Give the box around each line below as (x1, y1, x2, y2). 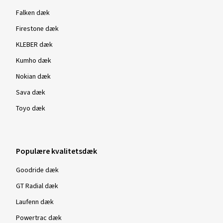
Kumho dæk (16, 56, 51, 66)
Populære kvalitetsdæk (16, 146, 97, 157)
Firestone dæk (16, 24, 59, 34)
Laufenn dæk (16, 197, 54, 207)
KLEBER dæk (16, 40, 53, 50)
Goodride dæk (16, 165, 59, 175)
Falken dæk (16, 8, 50, 18)
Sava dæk (16, 88, 45, 98)
